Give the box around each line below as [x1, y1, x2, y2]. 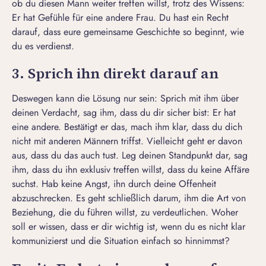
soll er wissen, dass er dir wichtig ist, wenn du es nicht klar [12, 220, 245, 234]
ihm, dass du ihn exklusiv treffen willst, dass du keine [12, 163, 224, 177]
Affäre [224, 163, 249, 177]
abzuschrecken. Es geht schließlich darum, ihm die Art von [12, 191, 246, 205]
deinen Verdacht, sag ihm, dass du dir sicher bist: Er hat [12, 106, 236, 120]
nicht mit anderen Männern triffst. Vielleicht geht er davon [12, 134, 242, 148]
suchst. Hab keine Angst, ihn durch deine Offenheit [12, 177, 216, 191]
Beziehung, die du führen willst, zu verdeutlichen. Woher [12, 205, 238, 220]
